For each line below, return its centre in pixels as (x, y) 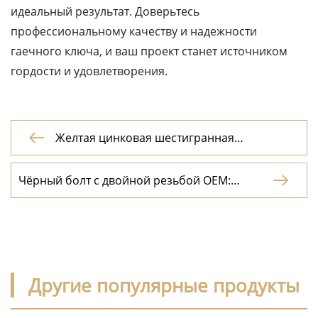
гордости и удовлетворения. (89, 71)
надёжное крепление (77, 196)
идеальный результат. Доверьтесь (105, 11)
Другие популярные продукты (166, 285)
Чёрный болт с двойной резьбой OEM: (125, 180)
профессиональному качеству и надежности (134, 31)
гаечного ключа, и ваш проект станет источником (149, 51)
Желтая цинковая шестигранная (145, 138)
